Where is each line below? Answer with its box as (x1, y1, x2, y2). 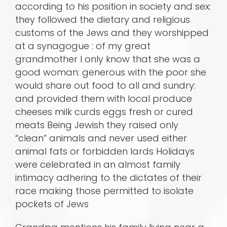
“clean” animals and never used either (15, 132, 187, 145)
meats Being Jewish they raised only (15, 119, 178, 132)
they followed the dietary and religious (15, 13, 190, 26)
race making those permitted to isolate (15, 184, 194, 198)
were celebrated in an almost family (15, 158, 180, 171)
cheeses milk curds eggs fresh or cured (15, 105, 193, 119)
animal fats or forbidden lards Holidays (15, 145, 195, 158)
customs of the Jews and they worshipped (15, 26, 209, 40)
